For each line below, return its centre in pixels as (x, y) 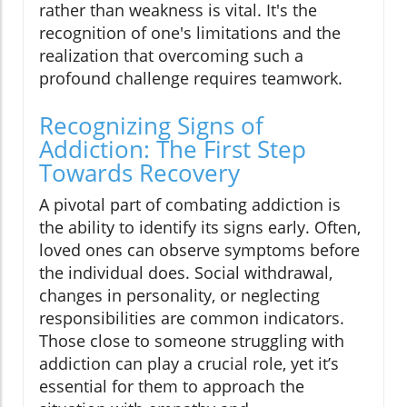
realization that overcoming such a (171, 56)
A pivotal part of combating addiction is (190, 205)
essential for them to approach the (172, 387)
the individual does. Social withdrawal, (186, 273)
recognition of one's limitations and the (190, 33)
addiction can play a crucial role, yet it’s (189, 364)
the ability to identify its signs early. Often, (200, 228)
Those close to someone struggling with (192, 341)
